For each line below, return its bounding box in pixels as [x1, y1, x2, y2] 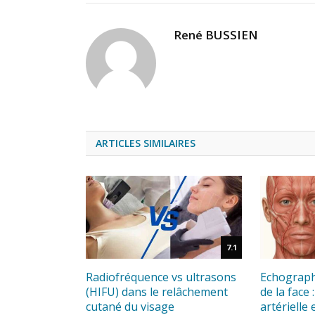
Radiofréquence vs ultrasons [86, 269, 236, 285]
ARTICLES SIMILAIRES [96, 136, 195, 150]
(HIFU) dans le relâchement [86, 283, 228, 300]
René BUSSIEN [174, 26, 258, 43]
